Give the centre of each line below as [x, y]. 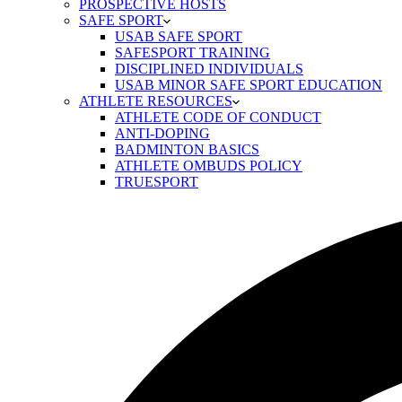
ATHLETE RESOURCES [156, 101]
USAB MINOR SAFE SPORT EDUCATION [249, 85]
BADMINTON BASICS [187, 149]
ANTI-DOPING [162, 133]
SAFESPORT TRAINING [192, 52]
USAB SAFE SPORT [179, 36]
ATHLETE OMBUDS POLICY [209, 166]
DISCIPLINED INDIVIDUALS [209, 69]
